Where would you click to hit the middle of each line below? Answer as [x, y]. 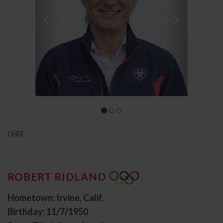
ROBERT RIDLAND [57, 176]
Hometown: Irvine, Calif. [56, 198]
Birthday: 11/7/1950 [48, 212]
